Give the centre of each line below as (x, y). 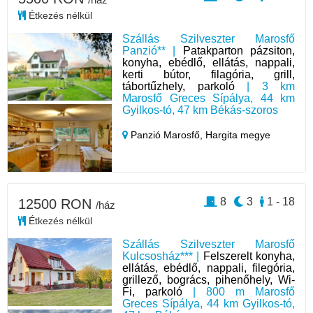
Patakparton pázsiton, (239, 51)
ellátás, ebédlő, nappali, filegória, (209, 268)
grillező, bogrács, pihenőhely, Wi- (209, 280)
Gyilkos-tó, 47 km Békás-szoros (201, 110)
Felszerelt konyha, (249, 256)
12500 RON (57, 204)
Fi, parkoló (153, 292)
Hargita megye (238, 135)
